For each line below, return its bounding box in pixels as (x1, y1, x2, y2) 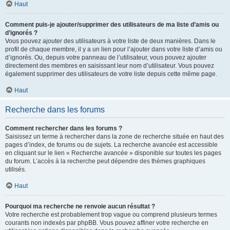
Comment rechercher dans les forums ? (5, 125, 122, 132)
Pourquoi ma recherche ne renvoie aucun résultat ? (5, 203, 155, 210)
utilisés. (5, 166, 26, 173)
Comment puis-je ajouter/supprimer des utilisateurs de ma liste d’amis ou (5, 21, 219, 28)
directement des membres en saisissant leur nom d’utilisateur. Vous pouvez (5, 62, 214, 69)
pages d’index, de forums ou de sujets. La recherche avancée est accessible (5, 141, 218, 148)
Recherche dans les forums (5, 105, 105, 114)
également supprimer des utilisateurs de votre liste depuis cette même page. (5, 70, 217, 78)
